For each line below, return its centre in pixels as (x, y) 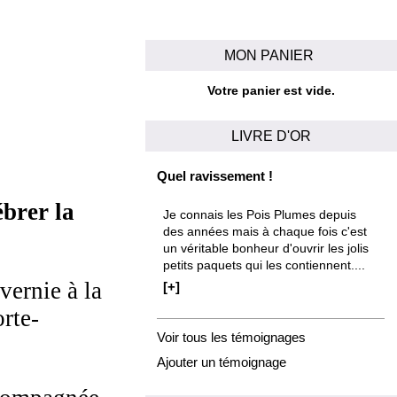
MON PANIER (271, 54)
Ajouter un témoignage (222, 362)
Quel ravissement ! (215, 176)
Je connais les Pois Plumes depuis (260, 215)
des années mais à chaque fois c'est (265, 232)
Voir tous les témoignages (232, 337)
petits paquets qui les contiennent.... (264, 266)
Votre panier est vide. (271, 91)
